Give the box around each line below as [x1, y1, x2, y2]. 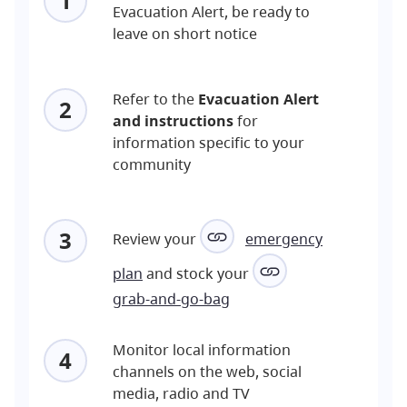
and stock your [146, 263, 253, 283]
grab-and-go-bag [113, 288, 230, 309]
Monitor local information [113, 339, 291, 360]
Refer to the [113, 88, 198, 109]
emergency [245, 228, 323, 249]
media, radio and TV [113, 382, 250, 403]
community [113, 154, 191, 174]
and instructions [113, 110, 233, 131]
